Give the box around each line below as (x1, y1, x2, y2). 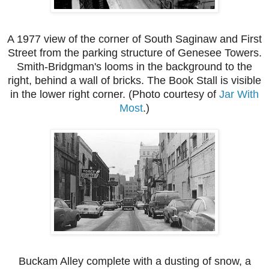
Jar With (219, 88, 259, 101)
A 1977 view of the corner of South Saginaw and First (7, 33, 262, 46)
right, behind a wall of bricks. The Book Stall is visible (8, 74, 261, 87)
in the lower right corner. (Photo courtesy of (10, 88, 219, 101)
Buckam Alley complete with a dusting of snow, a (18, 255, 251, 268)
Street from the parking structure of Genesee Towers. (7, 47, 262, 59)
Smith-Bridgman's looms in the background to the (17, 61, 252, 73)
